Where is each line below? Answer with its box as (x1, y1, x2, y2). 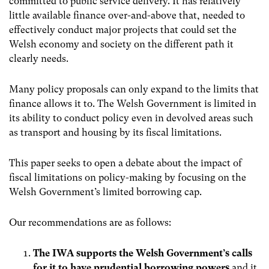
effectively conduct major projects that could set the (9, 23, 237, 35)
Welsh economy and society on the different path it (9, 38, 234, 50)
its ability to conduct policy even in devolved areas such (9, 112, 253, 124)
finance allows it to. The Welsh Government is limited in (9, 97, 256, 109)
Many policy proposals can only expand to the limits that (9, 83, 259, 95)
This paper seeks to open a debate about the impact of (9, 157, 242, 169)
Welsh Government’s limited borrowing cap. (9, 186, 202, 198)
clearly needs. (9, 52, 68, 64)
